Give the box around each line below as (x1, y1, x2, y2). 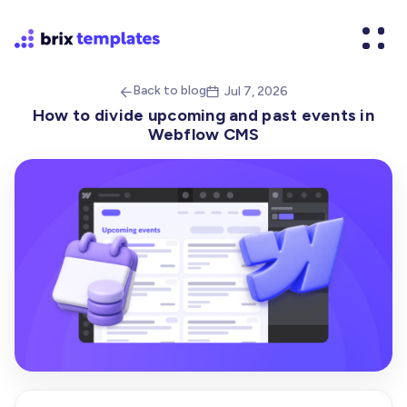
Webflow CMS (147, 124, 260, 144)
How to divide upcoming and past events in (32, 105, 375, 125)
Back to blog (132, 83, 206, 98)
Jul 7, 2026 (223, 83, 288, 99)
